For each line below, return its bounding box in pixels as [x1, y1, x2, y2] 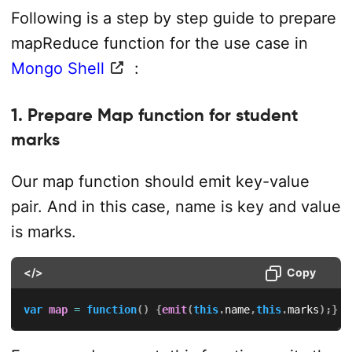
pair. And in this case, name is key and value [10, 196, 341, 216]
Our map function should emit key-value [10, 171, 310, 191]
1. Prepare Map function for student [10, 104, 298, 125]
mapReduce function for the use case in [10, 34, 308, 53]
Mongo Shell [10, 59, 104, 79]
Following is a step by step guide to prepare [10, 9, 336, 28]
